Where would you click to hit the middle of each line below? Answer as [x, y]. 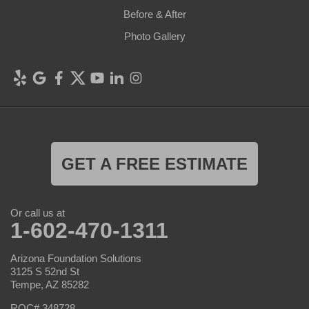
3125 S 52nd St [45, 271]
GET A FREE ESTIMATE [154, 163]
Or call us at [38, 212]
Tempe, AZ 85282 [50, 284]
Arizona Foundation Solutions [76, 258]
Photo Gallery [154, 36]
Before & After [154, 14]
